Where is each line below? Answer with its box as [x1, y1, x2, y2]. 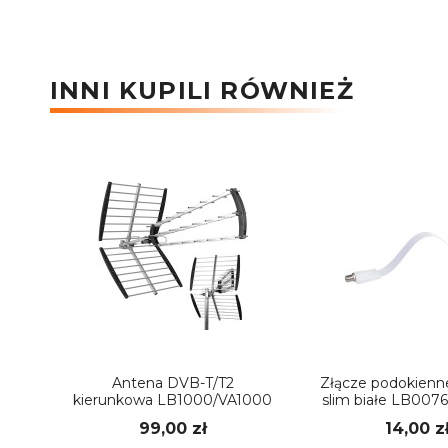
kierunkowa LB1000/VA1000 [73, 391, 272, 409]
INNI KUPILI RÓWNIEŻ [50, 75, 354, 105]
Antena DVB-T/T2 [111, 374, 234, 392]
